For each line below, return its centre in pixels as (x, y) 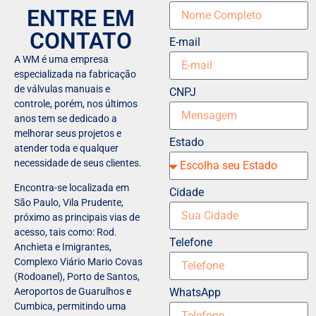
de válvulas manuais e (62, 89)
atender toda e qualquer (67, 148)
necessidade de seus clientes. (78, 163)
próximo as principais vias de (77, 218)
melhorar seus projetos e (68, 133)
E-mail (185, 42)
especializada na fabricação (75, 74)
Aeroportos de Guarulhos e (73, 292)
